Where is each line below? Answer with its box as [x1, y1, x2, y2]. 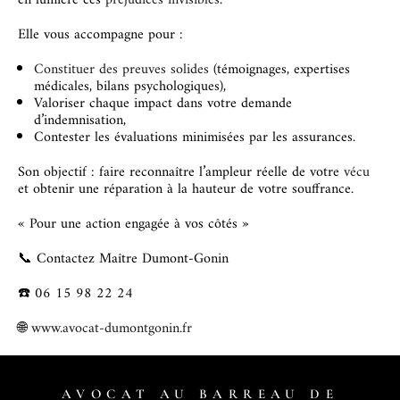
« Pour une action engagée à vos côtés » [18, 212, 249, 237]
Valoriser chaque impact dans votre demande [34, 91, 292, 116]
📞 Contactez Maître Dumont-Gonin [18, 246, 229, 271]
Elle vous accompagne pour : [18, 22, 183, 47]
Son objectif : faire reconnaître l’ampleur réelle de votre [18, 160, 344, 185]
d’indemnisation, [34, 108, 126, 133]
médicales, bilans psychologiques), [34, 74, 226, 99]
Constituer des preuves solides [34, 57, 209, 82]
